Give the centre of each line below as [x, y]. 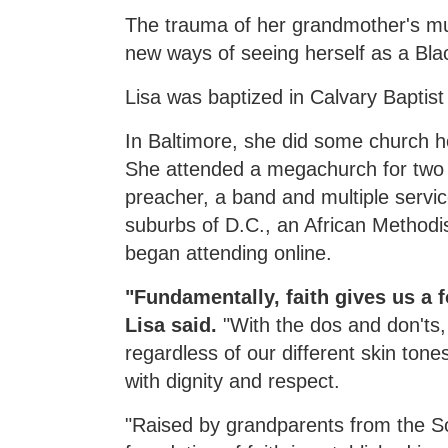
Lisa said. [174, 324]
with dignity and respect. [233, 380]
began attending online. [229, 252]
